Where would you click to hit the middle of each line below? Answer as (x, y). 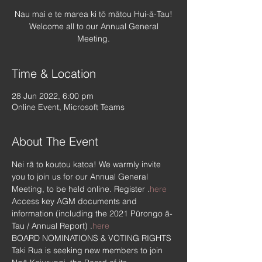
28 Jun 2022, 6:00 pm (53, 96)
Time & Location (54, 73)
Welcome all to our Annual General (94, 26)
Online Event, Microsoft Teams (68, 107)
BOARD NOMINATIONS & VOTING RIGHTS (92, 238)
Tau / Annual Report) (51, 226)
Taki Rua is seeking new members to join (88, 250)
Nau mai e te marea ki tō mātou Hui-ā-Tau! (94, 14)
